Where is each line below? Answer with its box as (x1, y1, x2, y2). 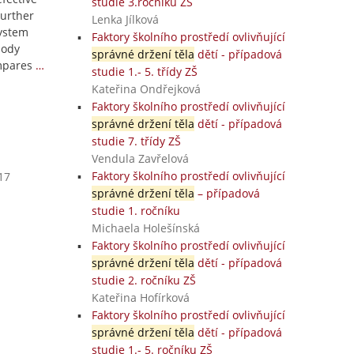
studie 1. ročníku (91, 203, 180, 218)
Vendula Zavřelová (91, 151, 189, 166)
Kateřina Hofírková (91, 290, 190, 305)
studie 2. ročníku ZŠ (91, 273, 196, 288)
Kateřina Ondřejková (91, 81, 201, 96)
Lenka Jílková (91, 12, 159, 27)
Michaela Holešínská (91, 220, 200, 235)
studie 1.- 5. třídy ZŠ (91, 64, 198, 79)
